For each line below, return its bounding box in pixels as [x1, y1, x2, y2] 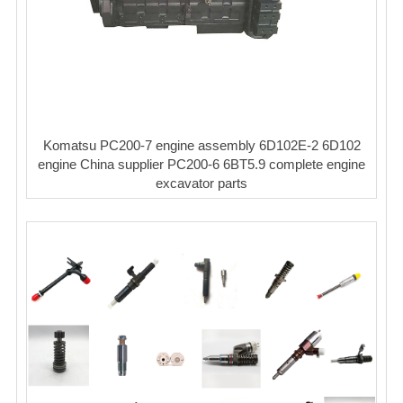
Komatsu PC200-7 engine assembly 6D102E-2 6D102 [42, 137, 361, 153]
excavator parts [156, 175, 247, 191]
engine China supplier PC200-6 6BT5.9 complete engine [38, 156, 365, 172]
